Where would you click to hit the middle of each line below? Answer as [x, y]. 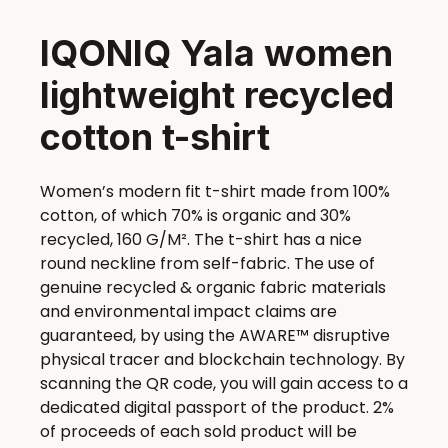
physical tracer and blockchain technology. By [222, 360]
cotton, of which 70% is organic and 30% [195, 216]
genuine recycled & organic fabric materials [213, 288]
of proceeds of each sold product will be [198, 432]
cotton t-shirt [155, 137]
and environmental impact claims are [188, 312]
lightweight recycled [217, 95]
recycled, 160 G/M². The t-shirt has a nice [201, 240]
